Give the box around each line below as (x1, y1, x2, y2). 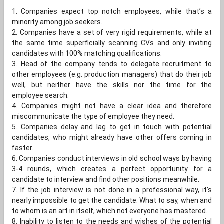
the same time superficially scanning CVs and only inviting (12, 39, 212, 47)
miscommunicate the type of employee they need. (12, 112, 174, 120)
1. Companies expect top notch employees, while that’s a (12, 7, 212, 15)
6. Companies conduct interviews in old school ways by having (12, 154, 212, 162)
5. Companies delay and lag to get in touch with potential (12, 123, 212, 131)
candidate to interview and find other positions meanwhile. (12, 175, 199, 183)
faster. (12, 144, 33, 152)
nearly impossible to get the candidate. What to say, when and (12, 196, 212, 204)
